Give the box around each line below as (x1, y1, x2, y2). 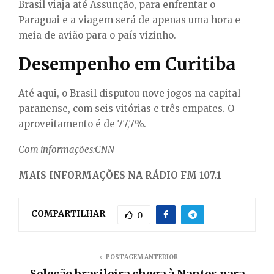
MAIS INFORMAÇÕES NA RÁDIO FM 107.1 (18, 169, 221, 181)
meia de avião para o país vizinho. (18, 29, 176, 41)
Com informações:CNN (18, 143, 114, 155)
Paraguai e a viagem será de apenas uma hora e (18, 13, 240, 26)
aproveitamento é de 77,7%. (18, 117, 146, 130)
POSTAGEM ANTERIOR (106, 253, 178, 261)
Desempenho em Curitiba (18, 53, 235, 75)
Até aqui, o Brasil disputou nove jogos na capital (18, 87, 240, 99)
